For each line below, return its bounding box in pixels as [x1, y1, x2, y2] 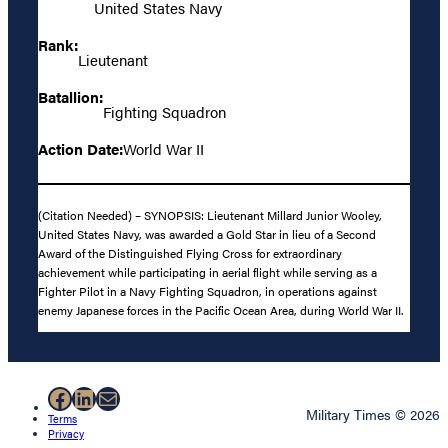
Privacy [48, 426, 84, 442]
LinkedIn [71, 380, 164, 415]
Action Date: [38, 138, 123, 160]
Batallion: [38, 86, 103, 107]
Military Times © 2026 [306, 404, 440, 425]
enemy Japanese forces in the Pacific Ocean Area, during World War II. [38, 300, 403, 319]
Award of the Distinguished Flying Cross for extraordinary [38, 243, 342, 262]
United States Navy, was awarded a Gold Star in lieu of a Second [38, 224, 376, 243]
